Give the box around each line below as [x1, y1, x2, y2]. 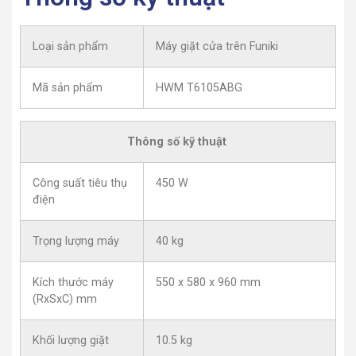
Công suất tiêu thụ [33, 176, 127, 190]
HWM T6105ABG [156, 80, 242, 95]
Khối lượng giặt [33, 333, 109, 347]
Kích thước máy [33, 275, 114, 289]
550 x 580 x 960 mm [156, 275, 261, 289]
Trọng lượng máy [33, 234, 119, 248]
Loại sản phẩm [33, 39, 108, 53]
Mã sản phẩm [33, 80, 103, 95]
